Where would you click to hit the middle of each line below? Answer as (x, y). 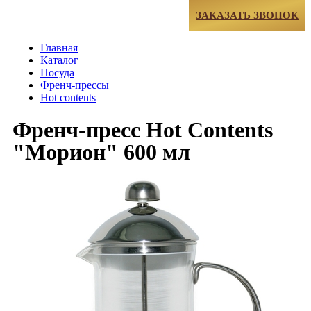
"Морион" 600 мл (101, 152)
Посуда (57, 72)
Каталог (59, 60)
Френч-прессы (75, 85)
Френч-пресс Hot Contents (143, 130)
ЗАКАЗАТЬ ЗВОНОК (247, 15)
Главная (59, 47)
